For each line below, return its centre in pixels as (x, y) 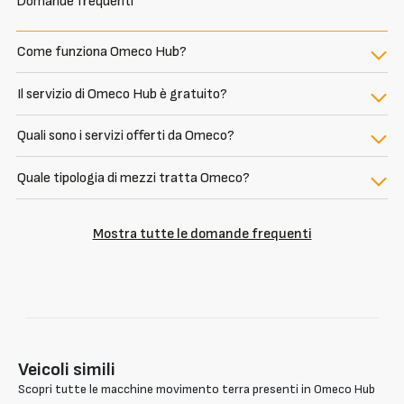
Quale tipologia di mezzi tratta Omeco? (133, 178)
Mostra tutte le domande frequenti (202, 234)
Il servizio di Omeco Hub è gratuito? (122, 94)
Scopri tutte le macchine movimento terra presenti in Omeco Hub (196, 389)
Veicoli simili (66, 369)
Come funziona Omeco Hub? (102, 52)
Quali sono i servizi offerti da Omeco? (126, 136)
